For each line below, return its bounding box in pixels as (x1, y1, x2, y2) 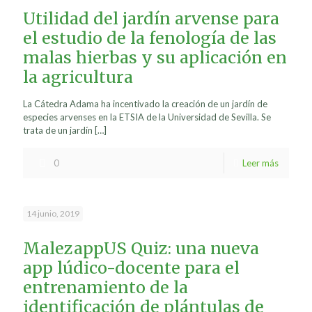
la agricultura (23, 67, 133, 87)
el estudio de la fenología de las (23, 28, 276, 48)
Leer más (242, 157, 279, 169)
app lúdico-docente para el (23, 258, 240, 278)
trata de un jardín (23, 125, 93, 136)
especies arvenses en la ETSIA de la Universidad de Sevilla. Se (23, 111, 271, 123)
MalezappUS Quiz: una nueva (23, 238, 259, 258)
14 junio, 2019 (26, 208, 79, 219)
